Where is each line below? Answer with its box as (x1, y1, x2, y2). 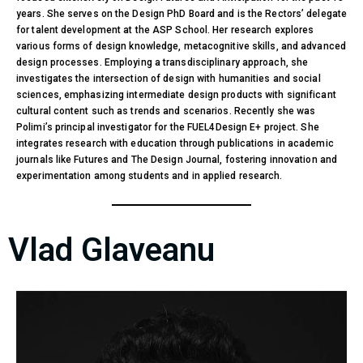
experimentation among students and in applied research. (16, 169, 283, 181)
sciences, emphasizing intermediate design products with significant (16, 88, 336, 100)
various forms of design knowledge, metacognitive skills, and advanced (16, 40, 346, 52)
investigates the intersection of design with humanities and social (16, 72, 321, 84)
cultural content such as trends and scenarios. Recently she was (16, 105, 316, 117)
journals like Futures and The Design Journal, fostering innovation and (16, 153, 338, 165)
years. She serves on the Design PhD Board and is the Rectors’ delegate (16, 7, 348, 19)
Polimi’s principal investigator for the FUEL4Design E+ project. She (16, 121, 319, 133)
